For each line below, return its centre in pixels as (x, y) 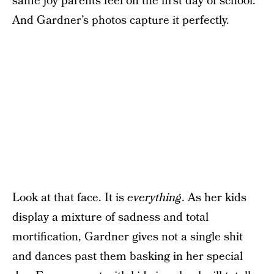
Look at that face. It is (70, 198)
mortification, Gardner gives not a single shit (128, 237)
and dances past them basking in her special (128, 257)
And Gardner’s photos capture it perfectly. (121, 20)
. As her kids (214, 198)
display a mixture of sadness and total (110, 217)
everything (154, 198)
